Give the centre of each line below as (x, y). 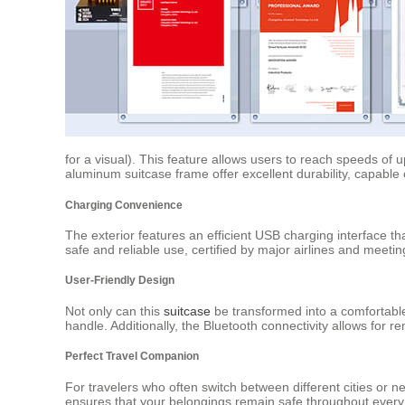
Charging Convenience (124, 204)
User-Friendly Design (120, 280)
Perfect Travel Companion (132, 356)
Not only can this (114, 311)
